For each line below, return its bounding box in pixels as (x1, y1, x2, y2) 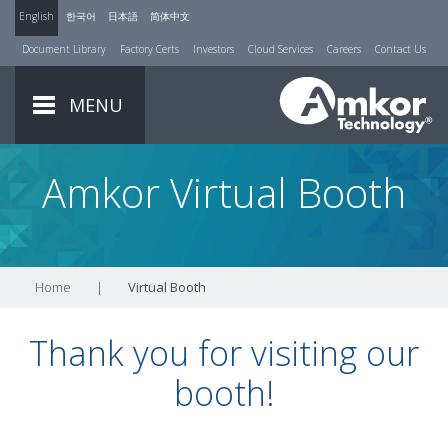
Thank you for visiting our (29, 330, 419, 376)
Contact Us (375, 42, 426, 56)
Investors (193, 42, 234, 56)
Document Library (22, 42, 106, 56)
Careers (327, 42, 361, 56)
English (19, 9, 54, 23)
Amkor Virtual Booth (42, 165, 406, 220)
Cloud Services (248, 42, 313, 56)
